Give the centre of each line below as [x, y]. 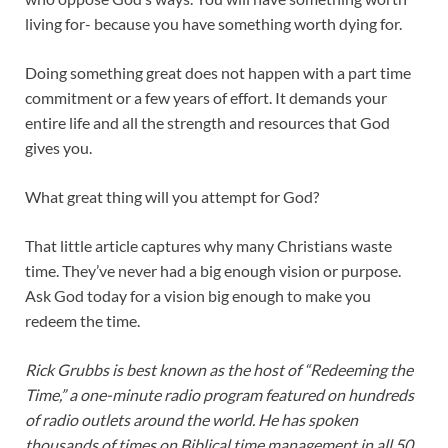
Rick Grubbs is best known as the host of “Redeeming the [219, 370]
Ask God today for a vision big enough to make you [198, 296]
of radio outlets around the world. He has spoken [191, 420]
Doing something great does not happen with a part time [218, 73]
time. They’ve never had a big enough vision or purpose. [213, 271]
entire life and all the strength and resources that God [207, 123]
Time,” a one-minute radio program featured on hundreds [219, 395]
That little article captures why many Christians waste [208, 246]
